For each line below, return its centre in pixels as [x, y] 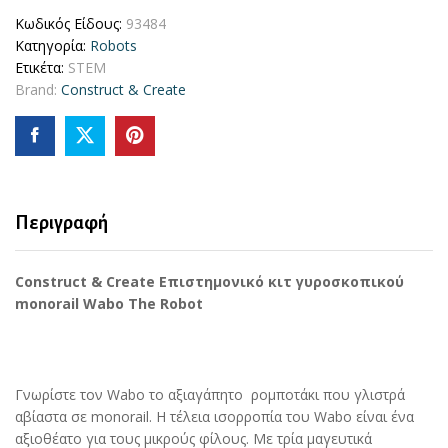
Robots [113, 45]
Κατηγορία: [52, 45]
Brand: [38, 89]
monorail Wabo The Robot [109, 303]
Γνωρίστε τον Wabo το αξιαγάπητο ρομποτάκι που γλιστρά [210, 395]
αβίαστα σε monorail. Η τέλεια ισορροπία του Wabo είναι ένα [214, 417]
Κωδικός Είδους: [70, 23]
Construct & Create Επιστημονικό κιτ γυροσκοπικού [209, 281]
